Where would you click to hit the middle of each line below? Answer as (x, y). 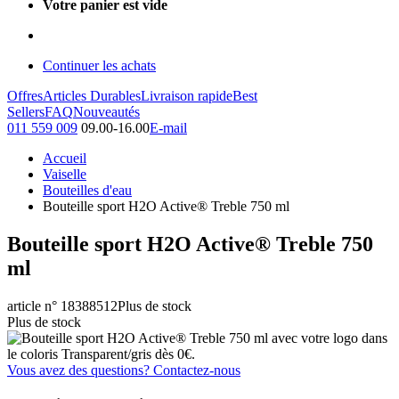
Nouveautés (106, 112)
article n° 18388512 (62, 305)
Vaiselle (65, 174)
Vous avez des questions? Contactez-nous (124, 370)
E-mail (168, 128)
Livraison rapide (187, 96)
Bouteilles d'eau (87, 190)
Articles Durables (92, 96)
